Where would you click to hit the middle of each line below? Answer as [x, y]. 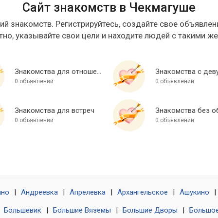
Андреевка [39, 192]
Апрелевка [88, 192]
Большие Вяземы [82, 210]
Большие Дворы [150, 210]
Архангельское [143, 192]
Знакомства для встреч [54, 111]
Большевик [23, 210]
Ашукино [194, 192]
